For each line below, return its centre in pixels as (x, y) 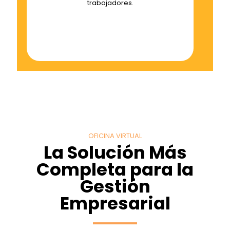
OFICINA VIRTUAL (115, 136)
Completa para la (115, 170)
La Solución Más (115, 153)
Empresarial (115, 204)
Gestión (115, 187)
